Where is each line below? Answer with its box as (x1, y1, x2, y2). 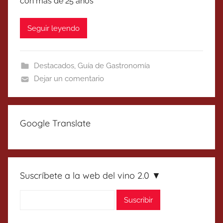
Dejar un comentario (33, 74, 104, 84)
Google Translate (20, 117, 91, 129)
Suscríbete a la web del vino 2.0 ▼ (20, 170, 161, 182)
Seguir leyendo (27, 23, 80, 33)
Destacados (33, 61, 74, 71)
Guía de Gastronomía (77, 61, 150, 71)
